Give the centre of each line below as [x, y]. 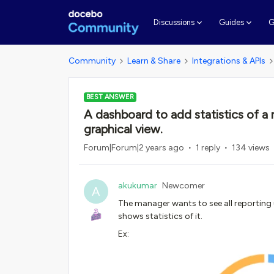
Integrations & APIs [229, 61]
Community [92, 61]
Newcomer [183, 186]
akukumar [138, 186]
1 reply [208, 148]
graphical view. [123, 129]
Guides [231, 22]
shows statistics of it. [160, 216]
